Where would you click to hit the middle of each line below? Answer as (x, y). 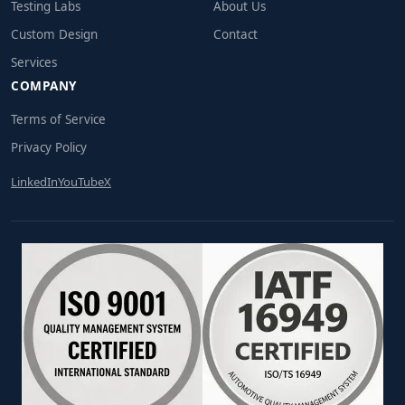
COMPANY (44, 86)
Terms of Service (58, 120)
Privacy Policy (49, 148)
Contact (235, 35)
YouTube (81, 182)
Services (34, 63)
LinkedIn (34, 182)
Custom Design (54, 35)
